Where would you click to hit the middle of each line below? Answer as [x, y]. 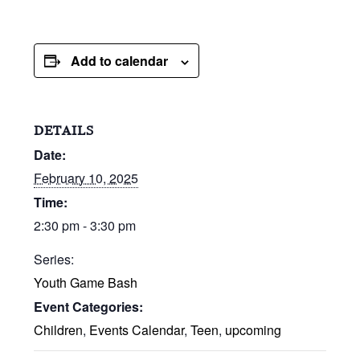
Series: [54, 259]
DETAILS [64, 130]
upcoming [254, 329]
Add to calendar [120, 60]
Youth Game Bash [86, 282]
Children [59, 329]
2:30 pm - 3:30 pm [85, 225]
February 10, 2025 [86, 178]
